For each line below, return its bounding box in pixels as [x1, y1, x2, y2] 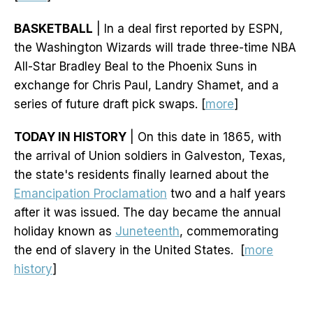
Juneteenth [115, 224, 180, 239]
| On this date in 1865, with [126, 130, 282, 145]
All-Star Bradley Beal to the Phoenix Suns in [14, 59, 257, 74]
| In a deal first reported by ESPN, [93, 22, 283, 36]
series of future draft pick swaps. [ [14, 97, 205, 112]
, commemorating [180, 224, 279, 239]
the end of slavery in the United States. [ [14, 243, 245, 258]
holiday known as [14, 224, 115, 239]
